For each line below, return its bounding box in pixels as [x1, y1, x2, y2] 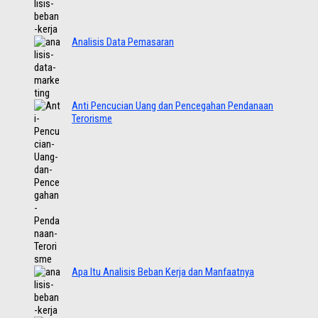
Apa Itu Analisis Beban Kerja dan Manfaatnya [72, 265, 255, 279]
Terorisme [72, 112, 113, 126]
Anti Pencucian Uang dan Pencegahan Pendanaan [72, 99, 274, 113]
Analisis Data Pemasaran [72, 35, 175, 49]
